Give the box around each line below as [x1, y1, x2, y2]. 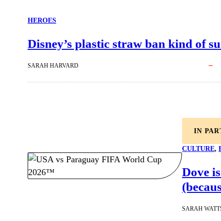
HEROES [28, 17, 56, 25]
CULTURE [182, 145, 215, 153]
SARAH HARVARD [28, 62, 78, 70]
